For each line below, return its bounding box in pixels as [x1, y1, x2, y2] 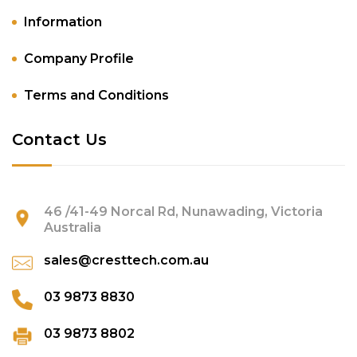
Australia [44, 220, 101, 236]
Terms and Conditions [24, 88, 169, 104]
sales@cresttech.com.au [44, 253, 209, 269]
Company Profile [24, 51, 134, 67]
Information [24, 14, 102, 30]
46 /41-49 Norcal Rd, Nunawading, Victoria [44, 204, 323, 220]
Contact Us [12, 130, 107, 150]
